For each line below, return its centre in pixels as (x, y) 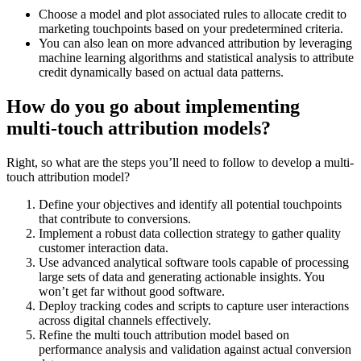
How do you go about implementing (153, 106)
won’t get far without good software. (132, 291)
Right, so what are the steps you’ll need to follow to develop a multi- (180, 162)
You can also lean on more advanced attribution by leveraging (195, 43)
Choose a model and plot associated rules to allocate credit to (193, 14)
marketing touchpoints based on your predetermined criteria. (191, 28)
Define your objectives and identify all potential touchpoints (190, 204)
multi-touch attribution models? (139, 128)
